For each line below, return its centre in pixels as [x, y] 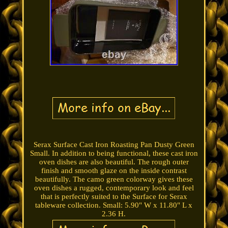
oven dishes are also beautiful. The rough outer [114, 162]
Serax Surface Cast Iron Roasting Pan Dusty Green [114, 145]
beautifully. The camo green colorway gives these [114, 179]
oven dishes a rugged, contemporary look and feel [114, 188]
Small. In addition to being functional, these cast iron [114, 153]
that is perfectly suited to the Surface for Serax [114, 197]
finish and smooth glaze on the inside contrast [114, 171]
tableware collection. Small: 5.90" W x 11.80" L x [114, 205]
